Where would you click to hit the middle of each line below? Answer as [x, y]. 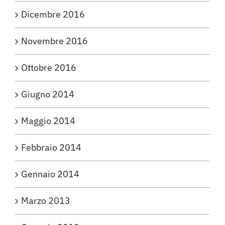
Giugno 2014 [48, 94]
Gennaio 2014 [50, 174]
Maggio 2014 [48, 121]
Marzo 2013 [46, 201]
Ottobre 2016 [49, 68]
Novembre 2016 [54, 41]
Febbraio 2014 [51, 148]
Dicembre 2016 [53, 15]
